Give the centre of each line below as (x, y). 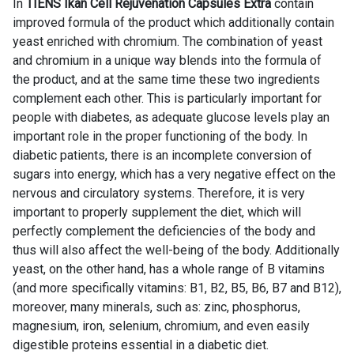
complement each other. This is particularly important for (167, 98)
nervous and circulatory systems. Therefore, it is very (159, 193)
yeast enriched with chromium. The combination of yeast (168, 41)
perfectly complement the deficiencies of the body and (164, 231)
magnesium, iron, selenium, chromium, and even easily (161, 326)
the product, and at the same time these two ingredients (166, 79)
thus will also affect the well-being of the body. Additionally (176, 250)
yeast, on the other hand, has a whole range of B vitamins (169, 269)
